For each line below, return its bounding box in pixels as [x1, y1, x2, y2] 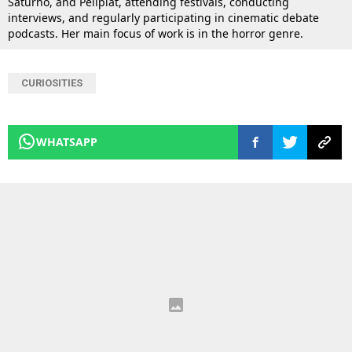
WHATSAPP [36, 134, 97, 150]
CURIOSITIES [21, 77, 82, 90]
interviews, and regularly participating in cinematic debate [8, 10, 319, 26]
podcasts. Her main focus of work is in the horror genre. [8, 26, 303, 42]
